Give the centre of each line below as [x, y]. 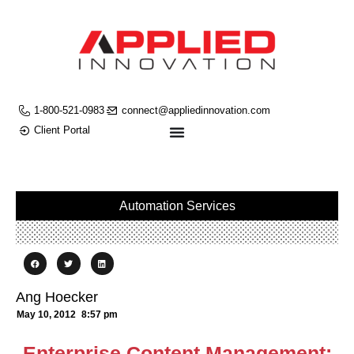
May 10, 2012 [46, 315]
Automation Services [177, 206]
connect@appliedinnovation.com [196, 110]
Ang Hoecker [57, 298]
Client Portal [62, 130]
